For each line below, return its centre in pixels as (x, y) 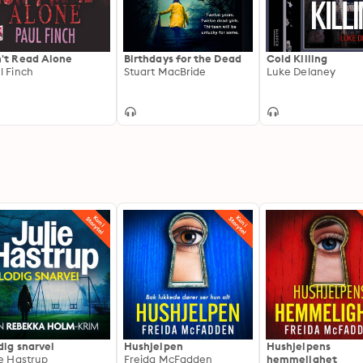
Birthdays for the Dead (183, 58)
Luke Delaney (301, 71)
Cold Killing (297, 58)
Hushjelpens (299, 346)
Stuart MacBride (165, 71)
